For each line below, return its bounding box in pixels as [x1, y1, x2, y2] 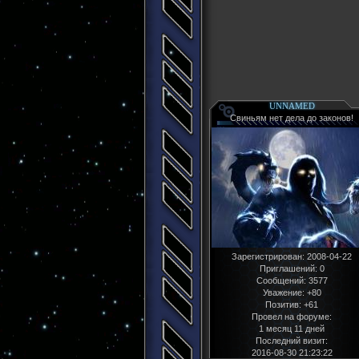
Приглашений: [259, 264, 317, 274]
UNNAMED [268, 101, 315, 111]
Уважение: [262, 288, 305, 298]
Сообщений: [256, 276, 306, 286]
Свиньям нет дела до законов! [230, 113, 353, 123]
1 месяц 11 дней [259, 324, 325, 334]
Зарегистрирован [232, 252, 302, 262]
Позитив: [265, 300, 301, 310]
